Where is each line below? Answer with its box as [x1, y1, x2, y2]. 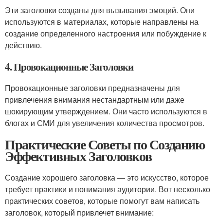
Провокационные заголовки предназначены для [5, 82, 180, 93]
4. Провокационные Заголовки [5, 59, 133, 74]
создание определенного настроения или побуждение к [5, 28, 206, 39]
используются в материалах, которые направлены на [5, 16, 199, 27]
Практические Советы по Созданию [5, 134, 205, 154]
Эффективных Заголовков [5, 146, 152, 166]
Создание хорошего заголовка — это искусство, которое [5, 172, 209, 183]
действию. [5, 39, 42, 51]
